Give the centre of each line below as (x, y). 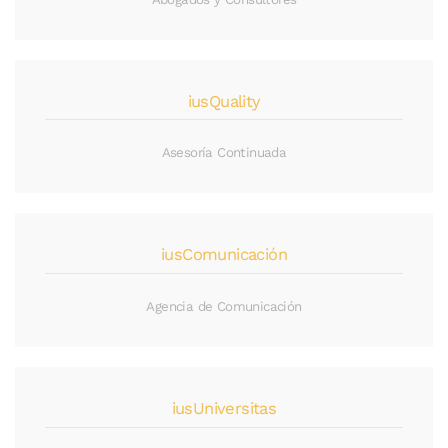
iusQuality (224, 101)
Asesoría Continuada (224, 153)
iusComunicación (224, 255)
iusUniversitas (224, 408)
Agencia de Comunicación (224, 306)
